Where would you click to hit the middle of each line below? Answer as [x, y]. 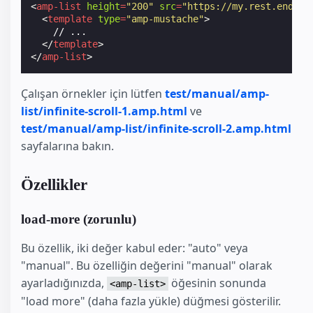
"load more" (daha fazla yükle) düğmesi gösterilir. [151, 301]
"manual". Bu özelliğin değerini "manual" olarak [147, 265]
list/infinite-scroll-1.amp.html [104, 111]
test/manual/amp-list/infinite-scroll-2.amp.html [156, 129]
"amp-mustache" [165, 19]
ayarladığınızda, [64, 283]
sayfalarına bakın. [67, 146]
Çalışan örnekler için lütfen [93, 94]
